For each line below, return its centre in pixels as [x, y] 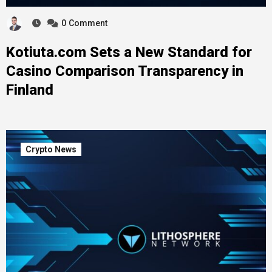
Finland [29, 90]
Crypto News [51, 149]
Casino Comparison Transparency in [124, 71]
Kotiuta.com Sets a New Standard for [129, 52]
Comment [88, 23]
